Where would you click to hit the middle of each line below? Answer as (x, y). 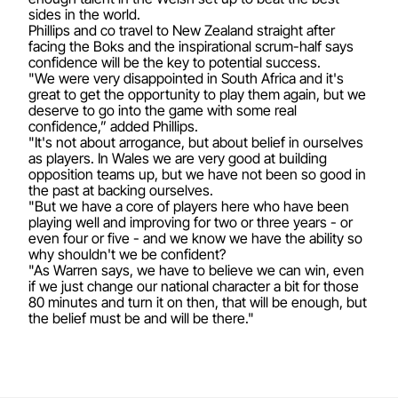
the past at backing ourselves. (121, 190)
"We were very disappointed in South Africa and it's (186, 78)
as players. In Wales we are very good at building (178, 158)
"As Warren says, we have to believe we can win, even (196, 270)
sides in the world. (84, 14)
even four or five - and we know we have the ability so (195, 238)
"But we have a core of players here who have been (189, 206)
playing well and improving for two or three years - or (191, 222)
